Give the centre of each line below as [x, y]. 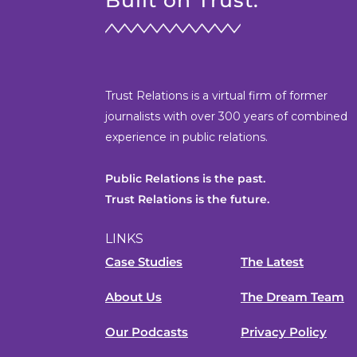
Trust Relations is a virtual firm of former [216, 96]
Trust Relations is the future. [187, 200]
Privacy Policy [283, 332]
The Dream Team [292, 297]
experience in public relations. [186, 137]
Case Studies [144, 262]
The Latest [272, 262]
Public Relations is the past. [185, 179]
